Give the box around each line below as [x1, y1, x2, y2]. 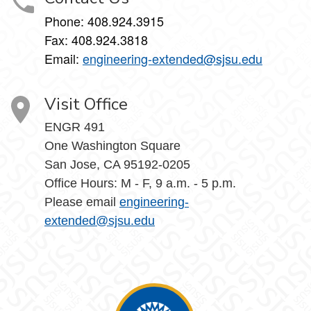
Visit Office [44, 93, 128, 115]
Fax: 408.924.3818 [44, 31, 148, 49]
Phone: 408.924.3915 [44, 12, 164, 30]
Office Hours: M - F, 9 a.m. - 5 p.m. [44, 176, 236, 190]
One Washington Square [44, 139, 180, 153]
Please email [44, 195, 119, 209]
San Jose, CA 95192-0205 [44, 158, 190, 171]
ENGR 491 [44, 120, 105, 134]
